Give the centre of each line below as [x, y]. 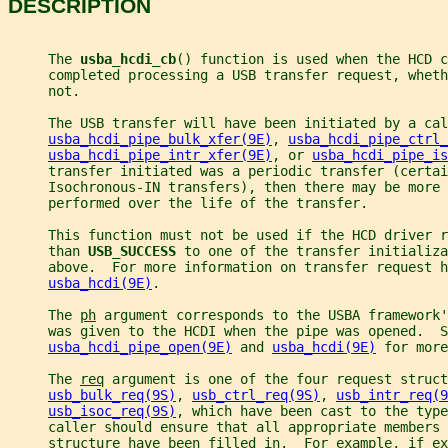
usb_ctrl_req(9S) [256, 395]
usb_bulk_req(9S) [112, 395]
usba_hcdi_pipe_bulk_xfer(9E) [160, 139]
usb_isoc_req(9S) [112, 411]
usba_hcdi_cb [128, 59]
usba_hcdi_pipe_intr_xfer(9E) [160, 155]
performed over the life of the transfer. [188, 203]
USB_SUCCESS [136, 251]
